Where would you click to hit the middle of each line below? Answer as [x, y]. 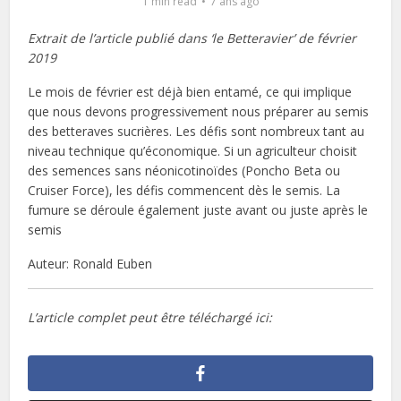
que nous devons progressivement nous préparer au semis [199, 111]
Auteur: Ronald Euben [90, 264]
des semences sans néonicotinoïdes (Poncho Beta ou [184, 171]
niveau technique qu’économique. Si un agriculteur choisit [193, 151]
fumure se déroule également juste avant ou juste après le [198, 210]
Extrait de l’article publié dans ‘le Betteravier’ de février [192, 38]
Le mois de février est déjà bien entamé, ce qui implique [190, 92]
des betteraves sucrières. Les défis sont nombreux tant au [196, 131]
